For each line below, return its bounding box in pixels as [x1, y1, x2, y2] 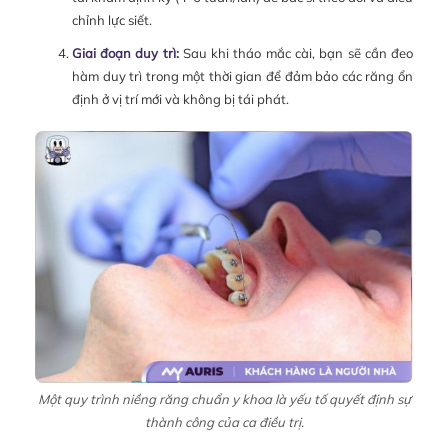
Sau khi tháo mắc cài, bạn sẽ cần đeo [178, 45, 414, 62]
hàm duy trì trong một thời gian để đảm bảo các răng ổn [71, 68, 413, 85]
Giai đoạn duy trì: [71, 45, 179, 62]
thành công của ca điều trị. [144, 414, 304, 431]
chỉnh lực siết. [71, 12, 152, 29]
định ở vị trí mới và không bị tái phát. [71, 91, 289, 108]
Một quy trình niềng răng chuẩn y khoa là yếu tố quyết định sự [37, 391, 411, 408]
